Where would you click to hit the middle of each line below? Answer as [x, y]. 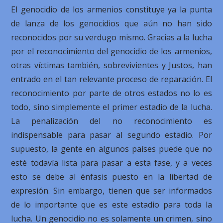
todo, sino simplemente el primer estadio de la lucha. [111, 107]
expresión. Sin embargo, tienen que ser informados [111, 191]
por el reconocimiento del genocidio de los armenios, [111, 51]
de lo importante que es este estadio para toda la [111, 205]
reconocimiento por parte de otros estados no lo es [111, 93]
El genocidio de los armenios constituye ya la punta [111, 9]
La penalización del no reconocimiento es [111, 121]
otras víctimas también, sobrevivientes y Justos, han [111, 65]
